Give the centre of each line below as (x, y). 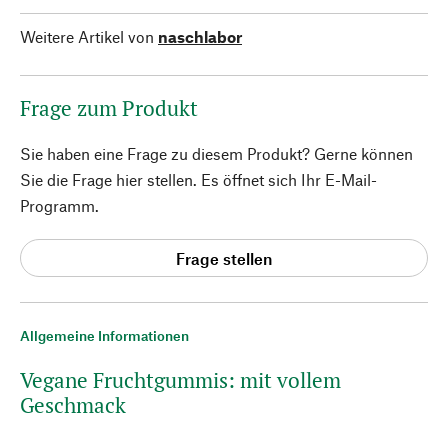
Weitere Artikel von (87, 36)
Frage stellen (224, 258)
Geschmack (73, 405)
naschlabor (200, 36)
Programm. (59, 205)
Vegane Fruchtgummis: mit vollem (180, 380)
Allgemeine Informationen (104, 335)
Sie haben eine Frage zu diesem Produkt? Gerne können (216, 153)
